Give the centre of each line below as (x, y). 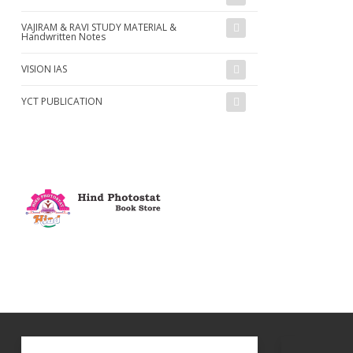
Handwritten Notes (63, 36)
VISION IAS (44, 69)
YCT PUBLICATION (62, 101)
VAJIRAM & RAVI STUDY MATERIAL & (99, 27)
